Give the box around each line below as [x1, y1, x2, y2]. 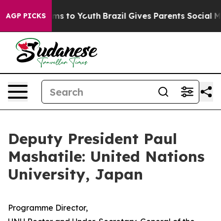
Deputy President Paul [8, 129, 177, 148]
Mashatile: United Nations [8, 147, 205, 166]
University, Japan [8, 165, 143, 184]
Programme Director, [8, 203, 88, 213]
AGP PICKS [6, 11, 46, 20]
